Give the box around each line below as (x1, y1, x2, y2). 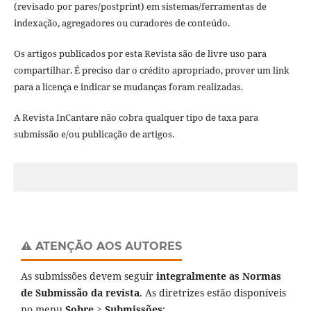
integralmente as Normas (156, 269, 281, 283)
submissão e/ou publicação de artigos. (13, 127, 174, 140)
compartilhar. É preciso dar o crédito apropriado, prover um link (13, 63, 289, 76)
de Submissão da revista (21, 285, 140, 299)
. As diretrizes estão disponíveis (140, 285, 286, 299)
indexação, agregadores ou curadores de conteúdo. (13, 16, 230, 29)
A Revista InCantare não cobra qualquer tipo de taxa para (13, 110, 258, 124)
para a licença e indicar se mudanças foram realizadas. (13, 80, 245, 93)
